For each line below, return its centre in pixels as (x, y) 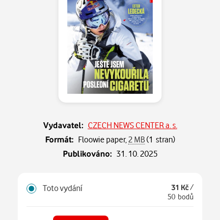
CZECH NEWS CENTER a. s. (132, 125)
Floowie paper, (103, 139)
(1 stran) (160, 139)
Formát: (59, 139)
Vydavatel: (63, 125)
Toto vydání (63, 188)
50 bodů (180, 197)
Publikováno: (87, 153)
